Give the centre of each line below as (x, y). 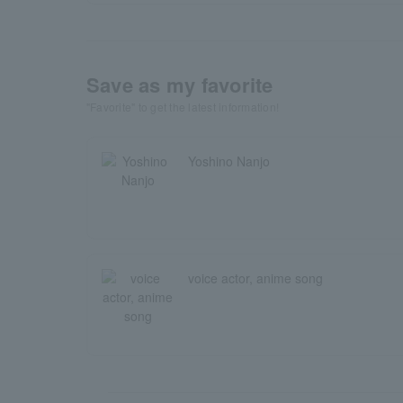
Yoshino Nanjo (229, 161)
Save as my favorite (180, 85)
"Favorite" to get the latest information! (183, 107)
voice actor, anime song (255, 278)
